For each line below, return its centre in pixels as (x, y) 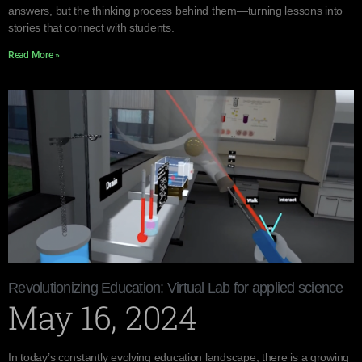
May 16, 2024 (103, 317)
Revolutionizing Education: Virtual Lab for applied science (176, 288)
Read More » (34, 55)
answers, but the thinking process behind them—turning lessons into (176, 11)
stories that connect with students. (91, 27)
